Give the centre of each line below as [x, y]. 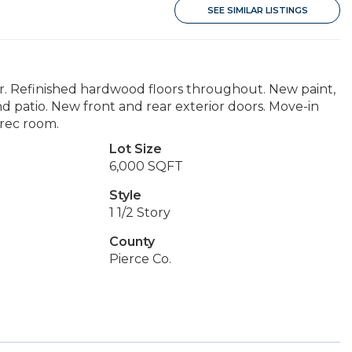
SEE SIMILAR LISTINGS [257, 10]
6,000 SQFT [146, 166]
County [132, 242]
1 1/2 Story [139, 213]
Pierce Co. [140, 259]
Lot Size [135, 149]
